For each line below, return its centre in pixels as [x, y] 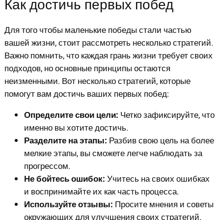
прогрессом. [47, 166]
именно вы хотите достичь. [76, 128]
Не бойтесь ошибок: [64, 179]
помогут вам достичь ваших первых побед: [86, 94]
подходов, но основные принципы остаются [87, 69]
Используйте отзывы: [68, 205]
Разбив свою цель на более [160, 141]
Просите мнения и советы [163, 205]
